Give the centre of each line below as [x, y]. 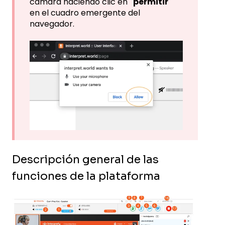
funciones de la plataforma [86, 176]
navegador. [52, 24]
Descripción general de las [85, 160]
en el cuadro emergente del [85, 13]
